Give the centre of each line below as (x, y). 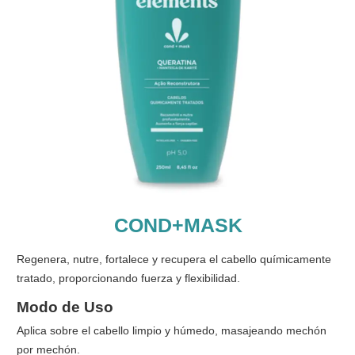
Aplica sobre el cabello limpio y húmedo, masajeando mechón (172, 330)
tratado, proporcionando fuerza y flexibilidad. (128, 279)
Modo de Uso (65, 307)
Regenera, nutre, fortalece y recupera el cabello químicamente (174, 260)
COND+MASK (178, 225)
